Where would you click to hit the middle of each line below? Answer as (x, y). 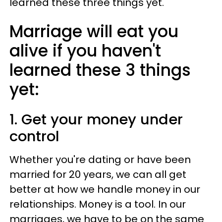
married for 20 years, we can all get (98, 174)
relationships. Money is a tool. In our (98, 204)
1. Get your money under (96, 119)
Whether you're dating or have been (100, 160)
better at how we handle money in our (105, 189)
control (34, 136)
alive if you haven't (85, 51)
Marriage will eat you (94, 31)
